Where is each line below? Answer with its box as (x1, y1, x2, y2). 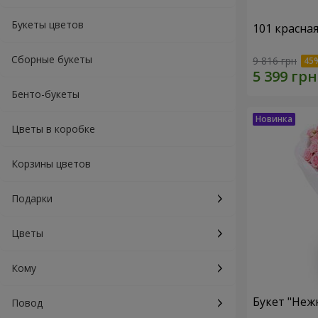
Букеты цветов (11, 18, 84, 31)
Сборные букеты (11, 53, 92, 66)
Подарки (11, 192, 53, 205)
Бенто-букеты (11, 87, 79, 101)
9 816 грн (253, 54, 297, 68)
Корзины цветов (11, 157, 91, 170)
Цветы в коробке (11, 122, 95, 136)
